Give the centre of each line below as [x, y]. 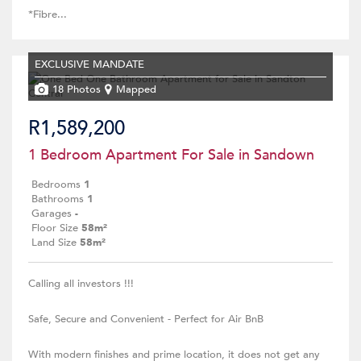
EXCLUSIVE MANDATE [89, 64]
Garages [52, 214]
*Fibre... [48, 15]
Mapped [136, 89]
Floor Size [55, 228]
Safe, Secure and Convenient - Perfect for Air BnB [146, 319]
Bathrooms [58, 199]
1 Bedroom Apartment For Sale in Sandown [171, 155]
